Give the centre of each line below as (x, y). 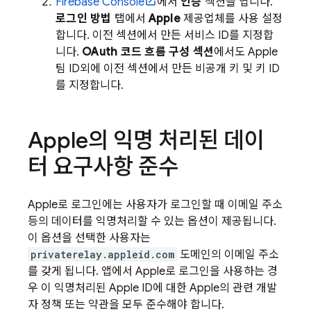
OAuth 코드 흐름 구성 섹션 (148, 52)
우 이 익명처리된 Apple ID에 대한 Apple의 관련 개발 (152, 288)
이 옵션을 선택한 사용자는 (89, 238)
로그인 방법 (84, 19)
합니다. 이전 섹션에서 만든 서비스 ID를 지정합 (165, 35)
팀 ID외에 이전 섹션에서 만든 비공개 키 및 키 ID (168, 69)
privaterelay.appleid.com (102, 254)
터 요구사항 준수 (103, 167)
